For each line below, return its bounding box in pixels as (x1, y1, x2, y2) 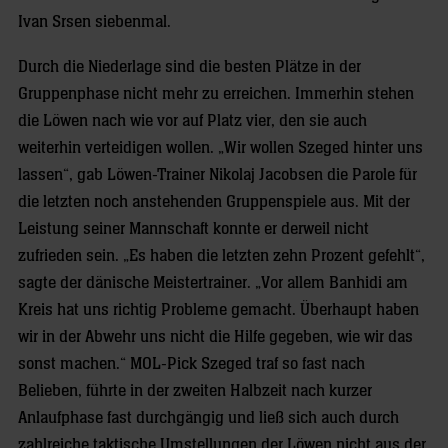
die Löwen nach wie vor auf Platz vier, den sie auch (18, 111, 367, 130)
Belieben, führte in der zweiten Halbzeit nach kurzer (18, 381, 372, 400)
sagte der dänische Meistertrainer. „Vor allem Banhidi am (18, 273, 408, 292)
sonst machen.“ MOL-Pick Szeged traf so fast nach (18, 354, 365, 373)
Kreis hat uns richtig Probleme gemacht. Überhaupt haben (18, 300, 419, 319)
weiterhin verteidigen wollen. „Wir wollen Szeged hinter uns (18, 138, 423, 157)
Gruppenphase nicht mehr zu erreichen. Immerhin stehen (18, 84, 414, 103)
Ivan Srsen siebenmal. (18, 12, 171, 31)
